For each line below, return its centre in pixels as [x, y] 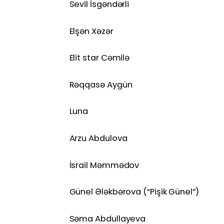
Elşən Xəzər [91, 31]
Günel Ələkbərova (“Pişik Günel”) [134, 192]
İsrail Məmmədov [104, 165]
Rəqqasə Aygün [101, 84]
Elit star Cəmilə [99, 58]
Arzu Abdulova [98, 138]
